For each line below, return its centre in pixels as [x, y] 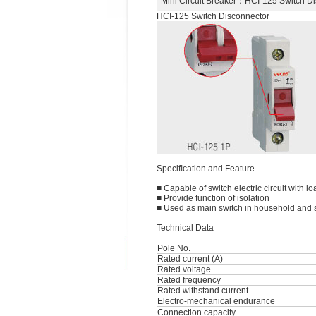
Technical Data [185, 228]
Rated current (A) [190, 259]
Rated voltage [184, 269]
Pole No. [174, 248]
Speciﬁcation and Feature [206, 169]
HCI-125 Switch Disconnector [213, 16]
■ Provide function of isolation [213, 198]
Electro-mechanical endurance [216, 301]
